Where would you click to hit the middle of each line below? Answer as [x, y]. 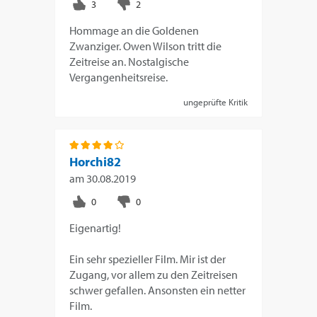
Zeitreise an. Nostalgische [129, 61]
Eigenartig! [96, 227]
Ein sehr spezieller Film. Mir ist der [148, 259]
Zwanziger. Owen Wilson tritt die [146, 46]
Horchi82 [96, 161]
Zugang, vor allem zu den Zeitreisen [154, 274]
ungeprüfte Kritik [215, 102]
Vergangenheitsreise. [119, 77]
